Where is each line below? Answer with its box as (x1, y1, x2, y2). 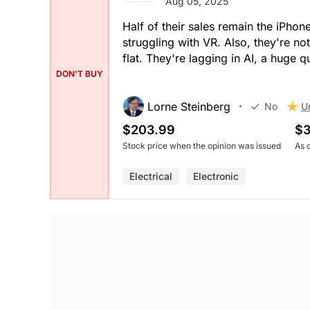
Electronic (193, 170, 239, 182)
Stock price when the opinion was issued (122, 140, 281, 151)
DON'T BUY (55, 69, 103, 80)
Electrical (129, 170, 172, 182)
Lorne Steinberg (147, 99, 230, 113)
